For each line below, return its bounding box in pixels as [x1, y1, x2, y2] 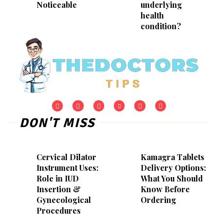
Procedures [36, 205, 81, 216]
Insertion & [36, 183, 81, 194]
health [140, 10, 164, 21]
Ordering [140, 194, 176, 205]
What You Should [140, 173, 203, 183]
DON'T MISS [19, 115, 95, 131]
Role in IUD [36, 173, 79, 183]
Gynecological [36, 194, 91, 205]
